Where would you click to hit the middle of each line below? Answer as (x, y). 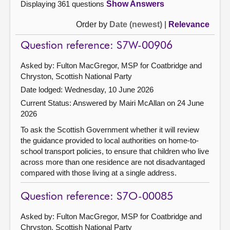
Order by (93, 24)
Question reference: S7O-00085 (97, 197)
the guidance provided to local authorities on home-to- (110, 140)
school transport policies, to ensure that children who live (115, 151)
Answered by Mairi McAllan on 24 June (138, 103)
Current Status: (47, 103)
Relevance (189, 24)
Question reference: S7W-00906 (97, 46)
